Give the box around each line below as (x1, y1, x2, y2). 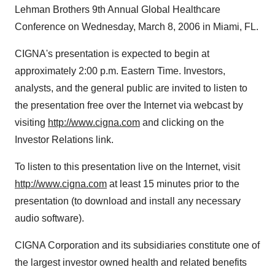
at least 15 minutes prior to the (107, 179, 239, 189)
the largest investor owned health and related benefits (15, 257, 247, 268)
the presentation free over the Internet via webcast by (15, 100, 243, 110)
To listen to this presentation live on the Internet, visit (15, 161, 240, 172)
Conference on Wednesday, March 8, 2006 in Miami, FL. (15, 21, 258, 32)
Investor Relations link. (15, 134, 114, 145)
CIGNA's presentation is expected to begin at (15, 48, 209, 59)
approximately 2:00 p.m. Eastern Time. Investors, (15, 66, 225, 76)
